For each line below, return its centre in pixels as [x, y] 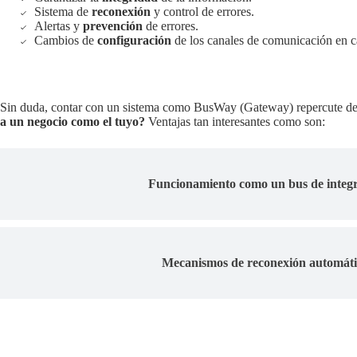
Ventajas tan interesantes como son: [235, 121]
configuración [134, 40]
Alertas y [59, 25]
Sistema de [63, 11]
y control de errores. [202, 11]
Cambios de [66, 40]
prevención [113, 25]
